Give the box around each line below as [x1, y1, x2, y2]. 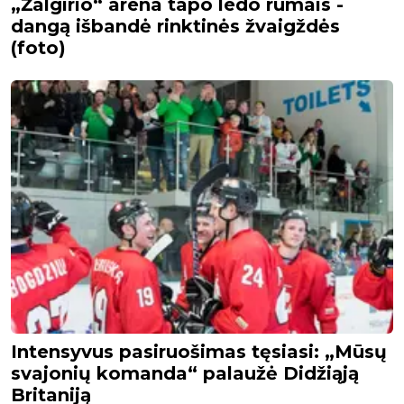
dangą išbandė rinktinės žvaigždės [11, 14, 340, 37]
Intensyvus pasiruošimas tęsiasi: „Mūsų [11, 341, 387, 363]
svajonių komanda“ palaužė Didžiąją [11, 363, 359, 385]
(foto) [11, 36, 66, 59]
